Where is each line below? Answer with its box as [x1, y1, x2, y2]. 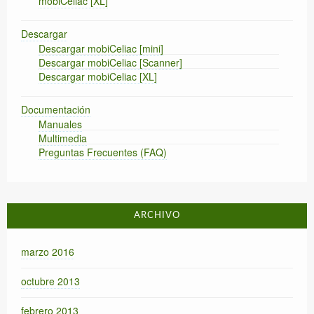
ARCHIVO [133, 211, 180, 221]
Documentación [21, 102, 90, 117]
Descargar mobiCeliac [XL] [39, 69, 157, 84]
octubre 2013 [21, 274, 80, 289]
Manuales [39, 117, 82, 132]
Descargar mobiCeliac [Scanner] [39, 55, 182, 70]
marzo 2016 [21, 245, 74, 259]
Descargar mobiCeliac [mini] [39, 41, 163, 56]
